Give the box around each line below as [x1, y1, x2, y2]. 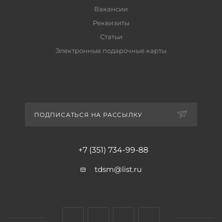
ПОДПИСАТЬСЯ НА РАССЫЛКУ [34, 111, 142, 119]
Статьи [100, 33, 122, 41]
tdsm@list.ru [95, 165, 142, 174]
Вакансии [94, 5, 128, 13]
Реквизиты [93, 19, 129, 27]
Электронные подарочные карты [55, 47, 166, 55]
